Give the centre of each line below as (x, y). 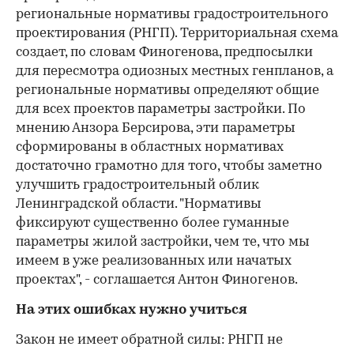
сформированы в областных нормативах (150, 147)
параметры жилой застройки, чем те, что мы (163, 242)
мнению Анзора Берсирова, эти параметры (156, 128)
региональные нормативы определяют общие (168, 90)
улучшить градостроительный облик (137, 185)
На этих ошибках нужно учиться (132, 310)
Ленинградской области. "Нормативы (139, 204)
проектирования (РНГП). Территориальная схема (177, 33)
